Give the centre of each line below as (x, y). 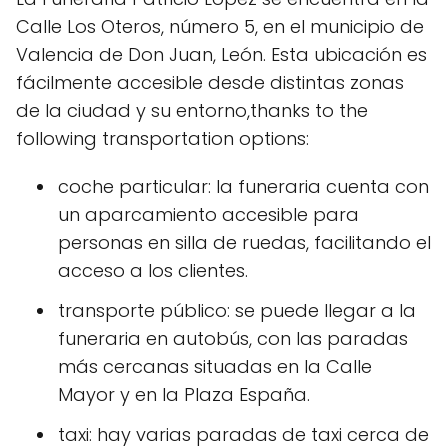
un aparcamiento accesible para (208, 214)
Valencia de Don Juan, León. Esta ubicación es (221, 54)
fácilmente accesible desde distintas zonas (210, 82)
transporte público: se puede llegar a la (237, 310)
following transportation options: (162, 138)
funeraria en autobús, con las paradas (233, 338)
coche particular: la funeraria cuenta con (243, 186)
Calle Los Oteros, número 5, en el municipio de (220, 26)
